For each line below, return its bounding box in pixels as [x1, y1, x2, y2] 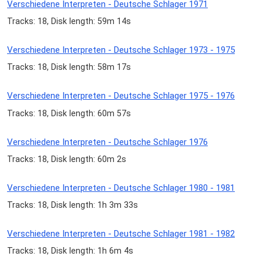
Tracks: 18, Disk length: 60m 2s [7, 154, 126, 164]
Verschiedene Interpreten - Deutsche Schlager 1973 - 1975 [7, 45, 235, 56]
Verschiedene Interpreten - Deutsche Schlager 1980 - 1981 [7, 182, 235, 193]
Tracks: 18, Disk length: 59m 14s [7, 16, 131, 26]
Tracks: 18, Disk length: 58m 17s [7, 62, 131, 72]
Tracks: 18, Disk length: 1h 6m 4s [7, 246, 133, 256]
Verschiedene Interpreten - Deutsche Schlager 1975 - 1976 [7, 90, 235, 102]
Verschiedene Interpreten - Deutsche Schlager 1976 [7, 136, 208, 147]
